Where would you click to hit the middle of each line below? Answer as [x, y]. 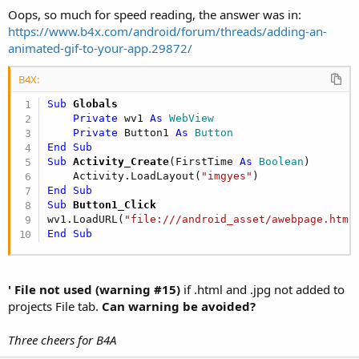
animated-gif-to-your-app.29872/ [100, 48]
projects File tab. [55, 307]
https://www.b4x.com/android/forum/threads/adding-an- [167, 31]
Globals [93, 103]
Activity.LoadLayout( [125, 175]
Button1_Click [112, 204]
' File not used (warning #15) [94, 290]
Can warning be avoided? [179, 307]
